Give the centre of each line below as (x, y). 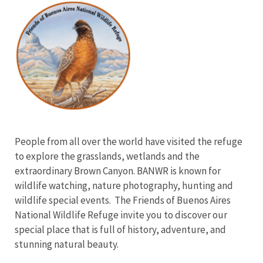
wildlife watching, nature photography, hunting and (124, 186)
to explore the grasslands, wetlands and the (107, 156)
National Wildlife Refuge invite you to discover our (121, 215)
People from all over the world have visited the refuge (129, 141)
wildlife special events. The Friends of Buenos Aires (123, 200)
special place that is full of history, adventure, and (120, 230)
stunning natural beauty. (67, 244)
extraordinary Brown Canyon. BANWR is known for (118, 171)
